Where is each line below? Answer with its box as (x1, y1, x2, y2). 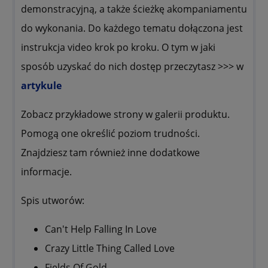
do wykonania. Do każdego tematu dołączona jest (21, 21, 243, 35)
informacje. (21, 165, 72, 178)
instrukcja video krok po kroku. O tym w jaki (21, 40, 215, 54)
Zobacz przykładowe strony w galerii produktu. (21, 107, 230, 121)
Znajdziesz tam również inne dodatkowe (21, 145, 200, 159)
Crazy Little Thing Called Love (45, 241, 175, 255)
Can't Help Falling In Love (45, 222, 157, 236)
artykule (21, 78, 62, 92)
